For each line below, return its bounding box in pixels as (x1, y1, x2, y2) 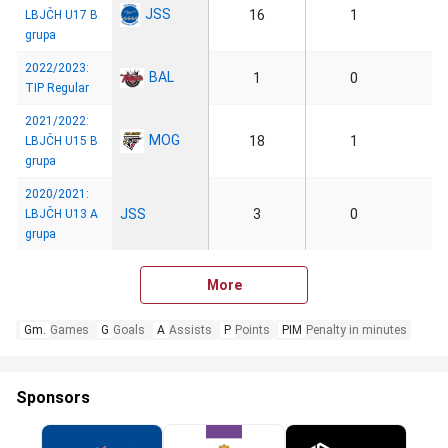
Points (235, 323, 270, 337)
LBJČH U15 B (25, 134, 98, 148)
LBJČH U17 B (25, 8, 98, 22)
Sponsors (16, 388, 90, 407)
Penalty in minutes (306, 323, 407, 337)
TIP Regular (25, 81, 89, 95)
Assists (169, 323, 212, 337)
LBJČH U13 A (25, 207, 98, 221)
